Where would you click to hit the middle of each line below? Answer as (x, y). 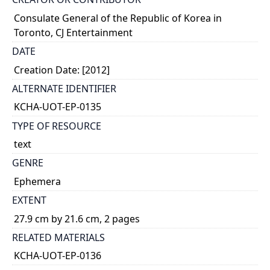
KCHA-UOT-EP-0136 (58, 256)
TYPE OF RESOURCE (57, 126)
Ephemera (38, 181)
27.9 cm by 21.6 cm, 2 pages (77, 218)
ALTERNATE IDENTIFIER (64, 88)
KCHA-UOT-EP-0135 (58, 107)
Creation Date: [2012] (62, 70)
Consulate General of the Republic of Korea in (118, 18)
